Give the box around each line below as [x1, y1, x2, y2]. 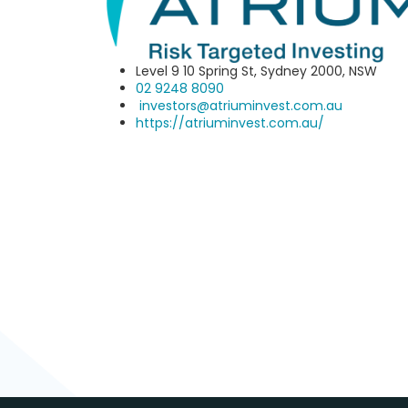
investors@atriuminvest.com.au [139, 97, 342, 116]
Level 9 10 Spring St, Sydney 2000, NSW [136, 62, 377, 81]
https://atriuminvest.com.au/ [136, 114, 324, 133]
